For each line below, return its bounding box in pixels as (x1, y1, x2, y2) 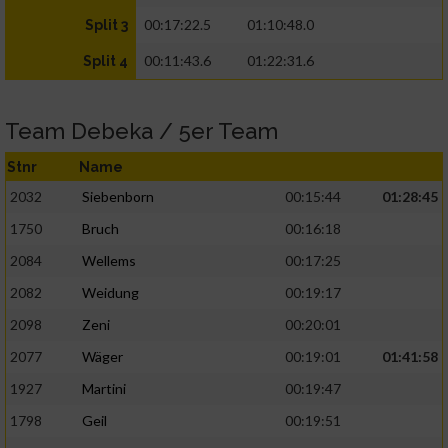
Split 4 (83, 53, 128, 70)
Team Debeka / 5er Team (5, 118, 278, 145)
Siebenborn (82, 188, 154, 206)
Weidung (82, 284, 139, 302)
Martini (82, 380, 126, 398)
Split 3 (85, 17, 128, 34)
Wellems (82, 252, 136, 270)
